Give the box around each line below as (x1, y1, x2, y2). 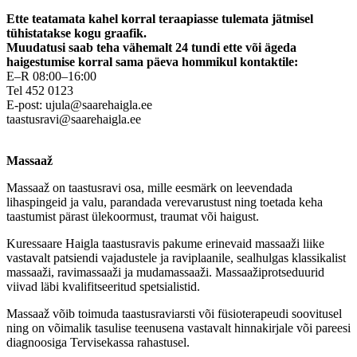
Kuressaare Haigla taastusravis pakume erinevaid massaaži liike (6, 236, 324, 250)
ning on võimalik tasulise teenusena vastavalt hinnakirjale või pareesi (6, 320, 351, 335)
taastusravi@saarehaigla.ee (6, 112, 141, 126)
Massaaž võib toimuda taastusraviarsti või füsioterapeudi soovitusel (6, 306, 342, 320)
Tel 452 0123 (6, 83, 73, 97)
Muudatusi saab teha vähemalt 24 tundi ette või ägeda (6, 40, 296, 54)
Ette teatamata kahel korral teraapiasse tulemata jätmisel (6, 11, 313, 25)
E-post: (6, 97, 45, 112)
